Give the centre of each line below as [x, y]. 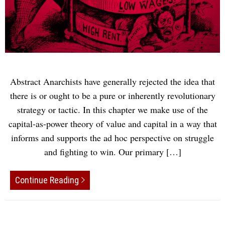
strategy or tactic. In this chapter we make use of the [113, 110]
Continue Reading [47, 180]
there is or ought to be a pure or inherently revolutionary [113, 96]
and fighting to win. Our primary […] [113, 152]
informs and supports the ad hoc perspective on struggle [113, 138]
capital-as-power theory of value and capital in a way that [113, 124]
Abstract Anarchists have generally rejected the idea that [113, 82]
